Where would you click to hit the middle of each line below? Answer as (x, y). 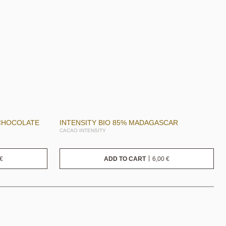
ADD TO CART (125, 159)
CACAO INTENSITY (83, 131)
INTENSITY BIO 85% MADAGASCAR (119, 123)
